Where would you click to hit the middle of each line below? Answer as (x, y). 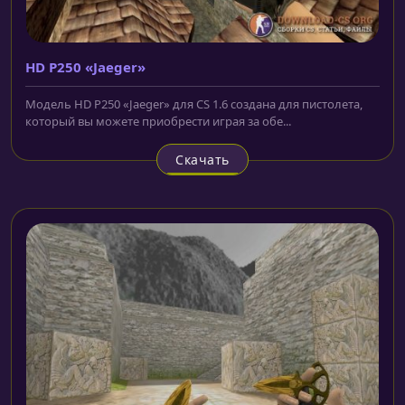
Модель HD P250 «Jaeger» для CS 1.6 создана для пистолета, (194, 104)
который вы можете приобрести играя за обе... (158, 121)
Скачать (202, 159)
